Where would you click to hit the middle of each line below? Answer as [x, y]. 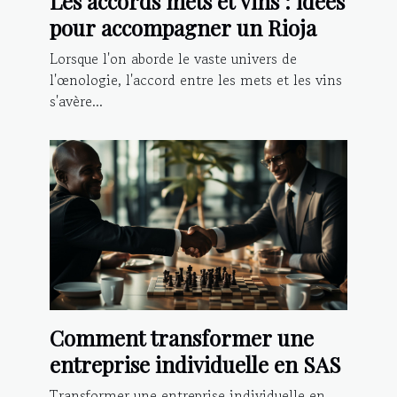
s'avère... [76, 101]
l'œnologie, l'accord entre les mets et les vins [196, 80]
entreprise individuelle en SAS [195, 365]
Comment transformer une [182, 338]
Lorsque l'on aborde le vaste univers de [173, 59]
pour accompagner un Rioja [183, 28]
